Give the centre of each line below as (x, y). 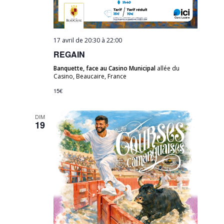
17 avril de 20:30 (77, 40)
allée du (168, 68)
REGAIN (69, 54)
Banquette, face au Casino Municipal (105, 68)
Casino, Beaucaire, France (90, 76)
